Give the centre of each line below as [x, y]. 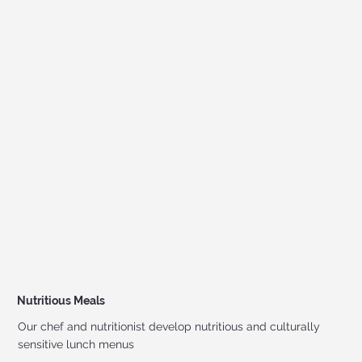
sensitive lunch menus [77, 345]
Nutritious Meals [61, 300]
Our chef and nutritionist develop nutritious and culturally [168, 327]
